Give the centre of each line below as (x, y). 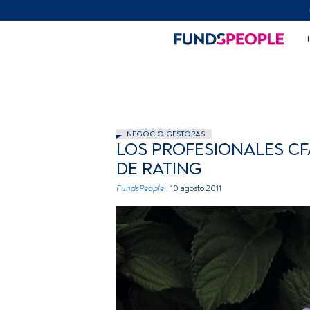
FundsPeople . (142, 189)
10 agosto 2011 (196, 189)
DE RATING (159, 169)
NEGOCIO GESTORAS (166, 134)
